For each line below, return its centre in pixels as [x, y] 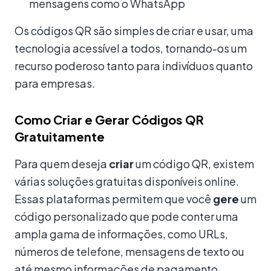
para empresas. [55, 83]
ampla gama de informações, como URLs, [121, 233]
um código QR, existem [194, 163]
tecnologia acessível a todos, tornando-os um [131, 48]
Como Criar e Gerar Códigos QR [109, 119]
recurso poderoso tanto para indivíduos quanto [134, 65]
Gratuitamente [60, 136]
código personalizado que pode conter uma [126, 216]
